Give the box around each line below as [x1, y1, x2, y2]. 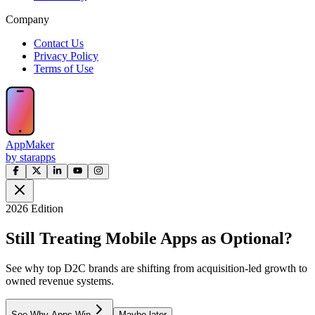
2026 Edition [6, 202, 63, 214]
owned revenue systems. [6, 274, 114, 287]
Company [6, 13, 49, 25]
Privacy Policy [34, 49, 98, 62]
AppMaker [6, 138, 54, 150]
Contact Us [34, 37, 84, 49]
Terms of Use [34, 62, 94, 75]
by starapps [6, 150, 56, 163]
